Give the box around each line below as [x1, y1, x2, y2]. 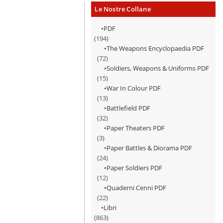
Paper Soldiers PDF [107, 163, 163, 172]
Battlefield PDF [107, 104, 151, 112]
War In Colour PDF [107, 84, 161, 93]
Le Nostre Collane [95, 4, 151, 13]
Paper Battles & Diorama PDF [107, 143, 193, 152]
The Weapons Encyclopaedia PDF [107, 44, 205, 53]
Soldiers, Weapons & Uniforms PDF [107, 64, 210, 73]
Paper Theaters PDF [107, 123, 165, 132]
